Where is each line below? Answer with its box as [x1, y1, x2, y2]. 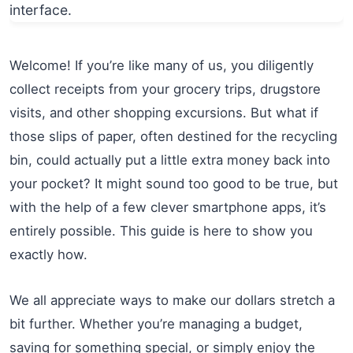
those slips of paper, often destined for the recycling [9, 128, 337, 144]
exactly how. [9, 246, 87, 262]
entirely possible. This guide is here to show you [9, 222, 313, 239]
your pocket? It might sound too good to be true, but [9, 175, 338, 191]
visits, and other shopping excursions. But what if [9, 104, 318, 121]
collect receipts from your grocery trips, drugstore [9, 80, 321, 97]
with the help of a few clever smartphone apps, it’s [9, 199, 326, 215]
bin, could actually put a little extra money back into [9, 151, 330, 168]
